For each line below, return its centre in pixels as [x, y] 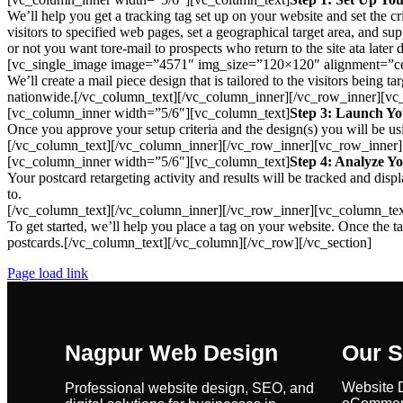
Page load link [48, 273]
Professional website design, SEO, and [189, 388]
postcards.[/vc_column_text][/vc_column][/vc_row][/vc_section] [189, 242]
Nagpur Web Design [171, 353]
